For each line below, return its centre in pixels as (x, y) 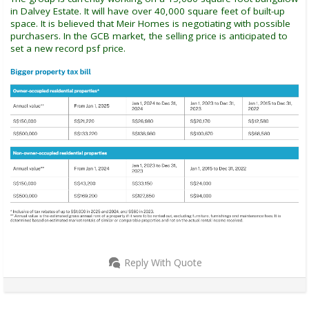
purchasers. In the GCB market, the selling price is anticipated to (149, 36)
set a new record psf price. (68, 49)
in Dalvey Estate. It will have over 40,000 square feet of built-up (148, 11)
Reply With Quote (163, 263)
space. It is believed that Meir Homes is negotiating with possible (150, 24)
